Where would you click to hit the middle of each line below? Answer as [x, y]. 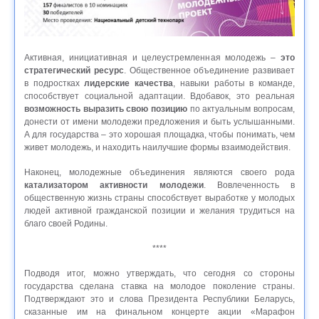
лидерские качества [129, 84]
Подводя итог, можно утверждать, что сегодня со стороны [159, 274]
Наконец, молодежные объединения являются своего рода [159, 173]
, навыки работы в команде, [234, 84]
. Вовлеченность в [249, 185]
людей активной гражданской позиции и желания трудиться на [159, 211]
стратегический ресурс [74, 71]
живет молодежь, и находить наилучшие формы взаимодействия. [157, 148]
